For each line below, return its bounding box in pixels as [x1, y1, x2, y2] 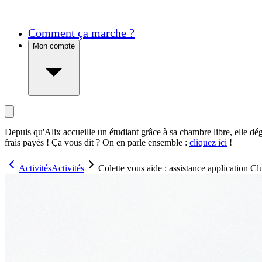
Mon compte [33, 42, 75, 51]
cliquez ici [189, 137, 227, 148]
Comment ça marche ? [28, 26, 135, 40]
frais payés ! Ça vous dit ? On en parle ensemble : [5, 137, 187, 148]
